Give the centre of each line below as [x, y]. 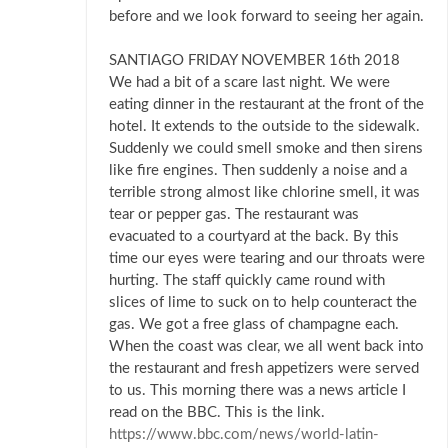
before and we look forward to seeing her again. [266, 17]
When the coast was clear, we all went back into [266, 347]
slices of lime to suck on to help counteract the [263, 303]
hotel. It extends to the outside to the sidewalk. [264, 127]
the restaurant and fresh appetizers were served [264, 369]
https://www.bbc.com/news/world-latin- [244, 435]
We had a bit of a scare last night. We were [249, 83]
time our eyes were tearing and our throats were [267, 259]
